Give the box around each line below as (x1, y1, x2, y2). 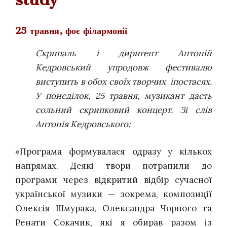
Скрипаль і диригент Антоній (35, 48, 212, 59)
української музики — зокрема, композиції (15, 188, 212, 200)
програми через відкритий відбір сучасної (15, 174, 212, 185)
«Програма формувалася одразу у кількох (15, 145, 212, 157)
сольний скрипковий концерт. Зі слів (35, 104, 212, 116)
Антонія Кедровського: (35, 119, 130, 130)
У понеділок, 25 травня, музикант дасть (35, 90, 212, 102)
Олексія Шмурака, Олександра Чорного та (15, 202, 212, 214)
